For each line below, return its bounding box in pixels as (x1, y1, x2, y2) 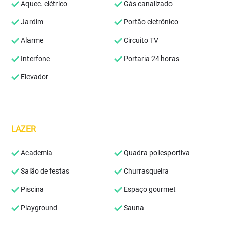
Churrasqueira (122, 167, 169, 175)
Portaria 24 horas (122, 54, 179, 63)
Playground (19, 204, 58, 212)
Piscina (19, 185, 44, 193)
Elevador (19, 73, 49, 81)
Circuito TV (122, 36, 158, 44)
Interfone (19, 54, 50, 63)
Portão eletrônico (122, 18, 178, 26)
